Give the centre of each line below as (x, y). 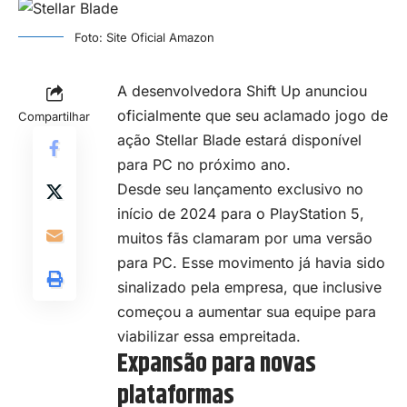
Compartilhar (54, 117)
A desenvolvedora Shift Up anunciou (242, 91)
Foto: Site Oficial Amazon (144, 38)
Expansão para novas (217, 365)
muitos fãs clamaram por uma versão (245, 238)
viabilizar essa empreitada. (209, 337)
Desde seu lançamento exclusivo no (240, 189)
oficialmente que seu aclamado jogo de (253, 116)
